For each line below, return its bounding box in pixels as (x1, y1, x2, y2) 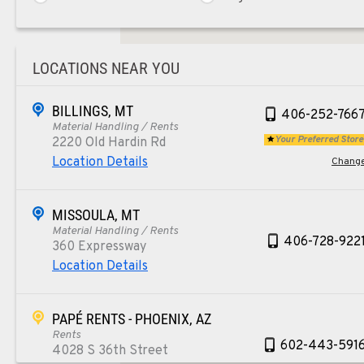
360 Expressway (52, 238, 146, 255)
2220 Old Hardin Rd (52, 134, 166, 151)
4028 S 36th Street (52, 342, 168, 359)
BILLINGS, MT (52, 102, 133, 119)
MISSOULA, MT (52, 206, 140, 223)
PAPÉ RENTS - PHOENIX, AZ (52, 310, 211, 327)
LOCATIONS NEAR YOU (32, 58, 180, 78)
